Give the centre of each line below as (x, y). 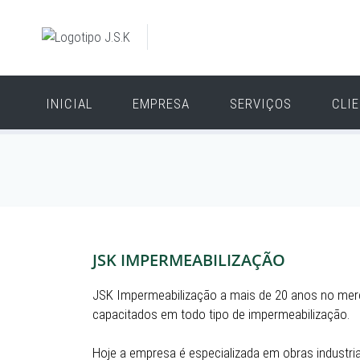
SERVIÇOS (261, 104)
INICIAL (69, 104)
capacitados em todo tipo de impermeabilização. (221, 314)
